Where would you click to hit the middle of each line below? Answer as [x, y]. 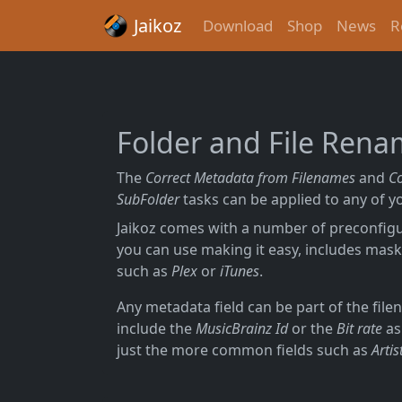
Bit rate [359, 328]
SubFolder [148, 199]
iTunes [240, 271]
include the [156, 328]
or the [312, 328]
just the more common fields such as [244, 350]
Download [238, 26]
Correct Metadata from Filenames [250, 178]
